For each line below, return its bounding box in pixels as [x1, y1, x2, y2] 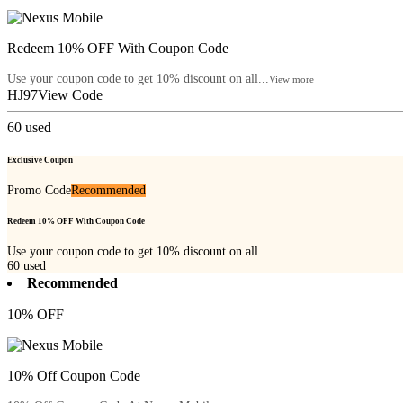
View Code [38, 87, 103, 103]
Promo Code [7, 183, 71, 197]
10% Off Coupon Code [7, 368, 140, 384]
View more [269, 74, 314, 85]
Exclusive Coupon [7, 155, 73, 165]
